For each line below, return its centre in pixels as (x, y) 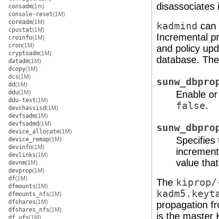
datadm (19, 61)
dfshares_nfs (29, 210)
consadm (20, 6)
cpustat (20, 30)
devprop (20, 171)
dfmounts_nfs (29, 194)
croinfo (20, 38)
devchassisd (27, 108)
